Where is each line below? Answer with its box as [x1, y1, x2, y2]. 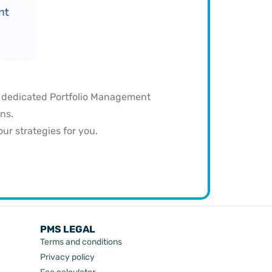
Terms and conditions [40, 237, 122, 248]
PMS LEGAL [40, 223, 95, 236]
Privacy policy [40, 252, 95, 263]
